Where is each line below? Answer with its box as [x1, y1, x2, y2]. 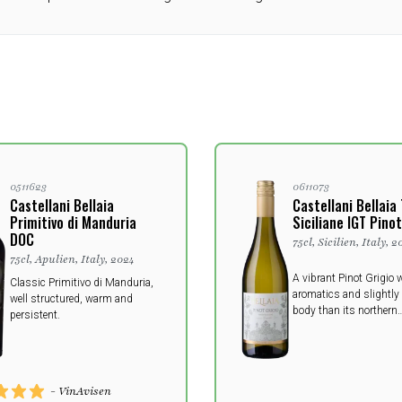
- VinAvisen [49, 383, 111, 398]
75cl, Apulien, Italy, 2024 [9, 251, 135, 267]
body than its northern [292, 303, 398, 317]
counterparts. [292, 319, 355, 333]
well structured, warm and [9, 292, 133, 305]
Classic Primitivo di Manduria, [9, 275, 153, 289]
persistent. [9, 308, 60, 321]
